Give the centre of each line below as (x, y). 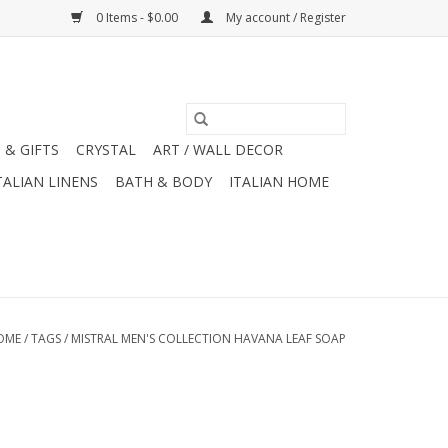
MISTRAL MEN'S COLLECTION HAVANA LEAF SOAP (208, 338)
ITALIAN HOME (279, 181)
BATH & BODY (163, 181)
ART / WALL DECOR (218, 149)
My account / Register (284, 17)
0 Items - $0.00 (137, 17)
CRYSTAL (106, 149)
